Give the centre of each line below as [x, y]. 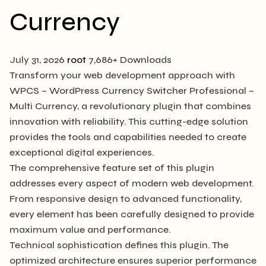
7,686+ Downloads [130, 59]
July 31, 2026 [38, 59]
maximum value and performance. [90, 229]
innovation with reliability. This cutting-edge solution [129, 121]
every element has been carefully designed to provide [132, 214]
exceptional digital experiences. [82, 152]
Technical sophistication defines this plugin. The [119, 245]
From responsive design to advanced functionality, [126, 198]
